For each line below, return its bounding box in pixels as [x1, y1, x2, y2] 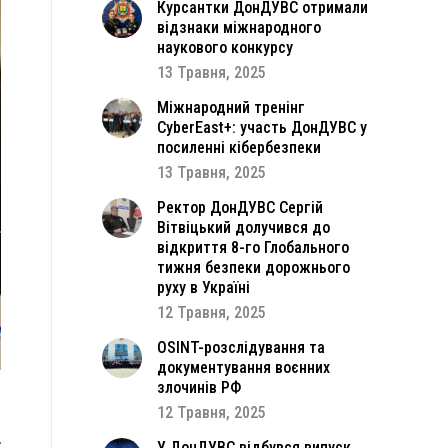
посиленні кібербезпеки [157, 138, 321, 157]
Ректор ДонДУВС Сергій [157, 198, 323, 217]
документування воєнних [157, 358, 330, 377]
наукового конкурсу [157, 38, 293, 57]
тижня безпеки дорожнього [157, 258, 350, 277]
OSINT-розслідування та [157, 338, 325, 357]
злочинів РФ [157, 378, 241, 397]
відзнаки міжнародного [157, 18, 321, 37]
